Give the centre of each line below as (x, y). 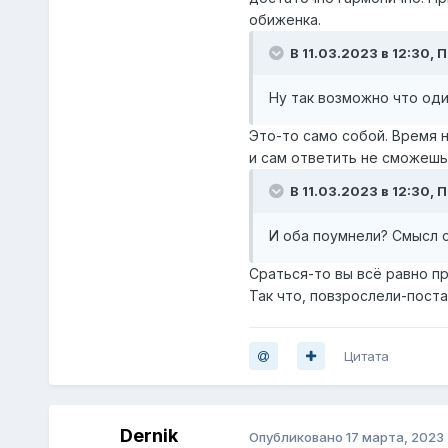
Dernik (148, 435)
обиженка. (284, 19)
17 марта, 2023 (394, 436)
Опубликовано (297, 436)
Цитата (366, 355)
